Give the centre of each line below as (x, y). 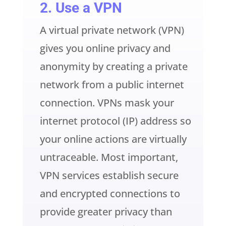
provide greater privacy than (106, 211)
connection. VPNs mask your (107, 102)
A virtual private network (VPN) (112, 30)
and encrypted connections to (110, 193)
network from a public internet (112, 84)
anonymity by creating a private (114, 66)
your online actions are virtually (113, 139)
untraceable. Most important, (109, 157)
